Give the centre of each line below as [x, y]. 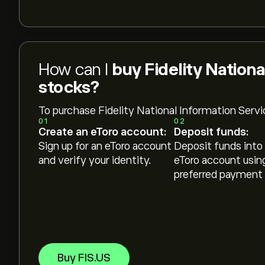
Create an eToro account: [102, 132]
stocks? [69, 87]
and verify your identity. [95, 160]
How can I [75, 70]
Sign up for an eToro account [105, 146]
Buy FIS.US [84, 258]
